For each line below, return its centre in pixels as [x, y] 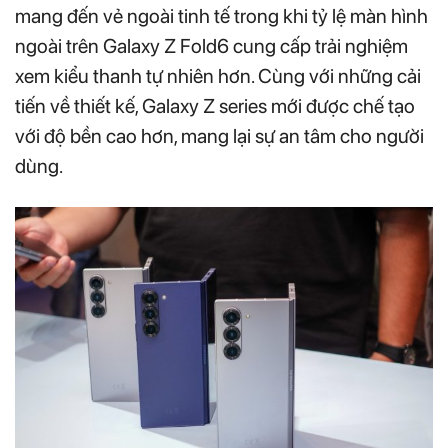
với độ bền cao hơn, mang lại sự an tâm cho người [219, 135]
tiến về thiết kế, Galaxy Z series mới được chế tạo [215, 105]
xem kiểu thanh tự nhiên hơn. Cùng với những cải [218, 75]
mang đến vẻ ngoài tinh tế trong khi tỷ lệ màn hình [221, 15]
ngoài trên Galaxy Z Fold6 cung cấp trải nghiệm [211, 45]
